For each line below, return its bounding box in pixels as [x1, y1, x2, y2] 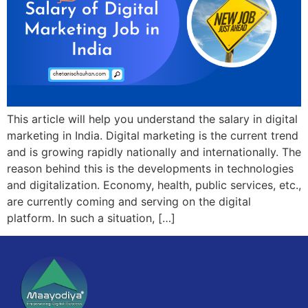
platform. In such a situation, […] [7, 210, 175, 225]
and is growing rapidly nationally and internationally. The [7, 144, 301, 159]
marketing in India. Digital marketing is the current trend [7, 128, 298, 142]
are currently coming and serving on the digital [7, 194, 251, 208]
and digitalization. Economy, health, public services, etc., [7, 177, 301, 192]
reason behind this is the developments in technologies [7, 161, 294, 175]
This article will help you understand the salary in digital [7, 111, 298, 126]
